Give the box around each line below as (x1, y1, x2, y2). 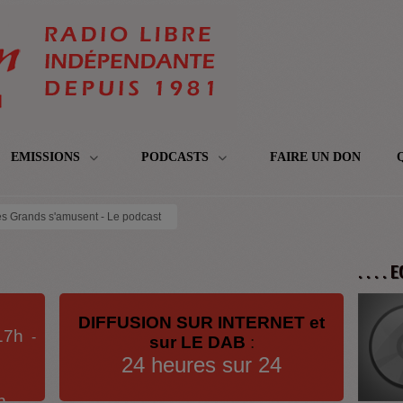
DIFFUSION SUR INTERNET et (78, 313, 325, 332)
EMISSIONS (11, 150, 84, 164)
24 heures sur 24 (121, 353, 282, 377)
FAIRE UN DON (270, 150, 361, 164)
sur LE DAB (148, 333, 246, 352)
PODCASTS (141, 150, 212, 164)
